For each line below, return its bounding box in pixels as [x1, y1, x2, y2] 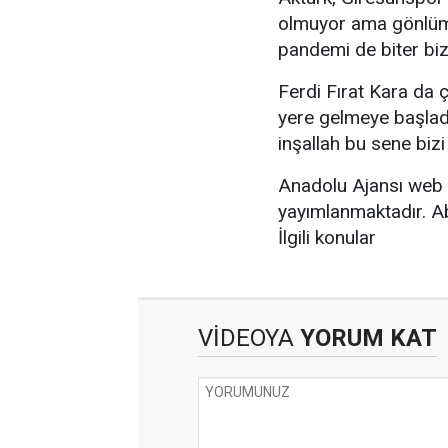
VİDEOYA [198, 324, 294, 353]
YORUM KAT [294, 324, 437, 353]
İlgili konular [278, 226, 376, 250]
